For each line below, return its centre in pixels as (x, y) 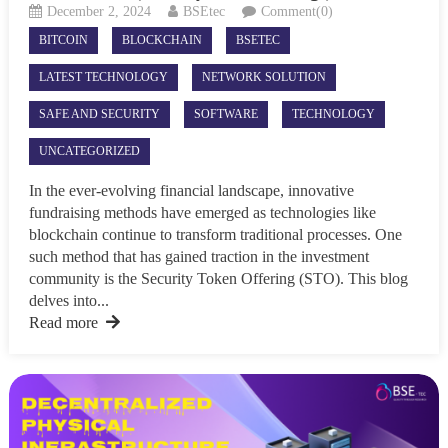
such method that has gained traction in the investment (198, 257)
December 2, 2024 (98, 12)
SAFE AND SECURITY (99, 114)
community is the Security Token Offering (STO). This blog (218, 279)
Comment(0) (296, 12)
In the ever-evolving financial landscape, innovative (191, 191)
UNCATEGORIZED (89, 151)
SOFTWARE (225, 114)
